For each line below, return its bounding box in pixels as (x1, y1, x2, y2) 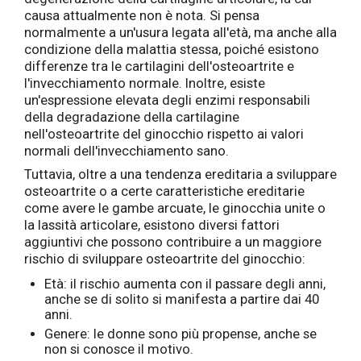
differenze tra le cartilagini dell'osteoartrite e (24, 58, 294, 74)
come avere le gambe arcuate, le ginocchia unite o (24, 200, 326, 216)
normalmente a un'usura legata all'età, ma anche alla (24, 24, 337, 40)
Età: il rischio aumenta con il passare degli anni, (44, 276, 326, 293)
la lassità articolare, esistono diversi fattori (24, 217, 280, 233)
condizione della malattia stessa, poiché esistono (24, 41, 319, 57)
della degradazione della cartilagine (24, 109, 239, 125)
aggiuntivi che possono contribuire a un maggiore (24, 234, 322, 250)
